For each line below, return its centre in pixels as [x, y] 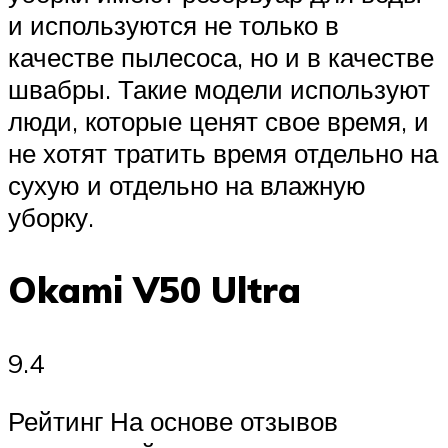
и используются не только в [173, 24]
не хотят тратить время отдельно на [223, 152]
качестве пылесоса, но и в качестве [221, 56]
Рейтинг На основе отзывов [173, 420]
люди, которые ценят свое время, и [218, 120]
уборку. [51, 216]
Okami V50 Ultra [154, 290]
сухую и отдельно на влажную [187, 184]
